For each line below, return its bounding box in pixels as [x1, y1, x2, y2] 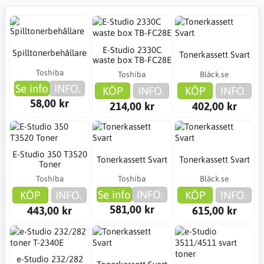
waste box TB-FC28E [92, 54, 171, 65]
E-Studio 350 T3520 [12, 149, 87, 160]
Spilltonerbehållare [12, 48, 87, 58]
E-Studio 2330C [102, 44, 161, 55]
